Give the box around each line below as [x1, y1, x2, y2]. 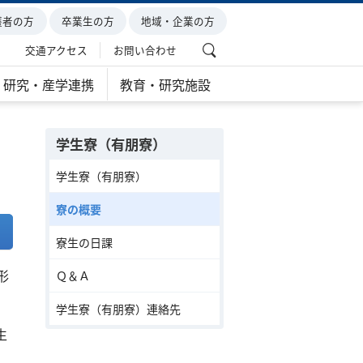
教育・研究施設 [120, 74, 211, 94]
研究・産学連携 [3, 74, 95, 94]
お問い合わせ [113, 42, 177, 58]
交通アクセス [24, 42, 88, 58]
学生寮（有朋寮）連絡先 [56, 301, 181, 317]
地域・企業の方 [140, 13, 215, 28]
